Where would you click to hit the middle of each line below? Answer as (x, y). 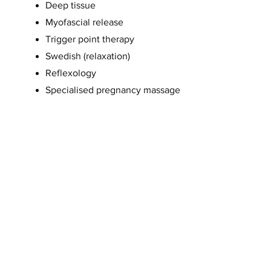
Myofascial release (84, 22)
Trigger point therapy (90, 39)
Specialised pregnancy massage (113, 90)
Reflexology (70, 73)
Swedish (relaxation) (87, 56)
